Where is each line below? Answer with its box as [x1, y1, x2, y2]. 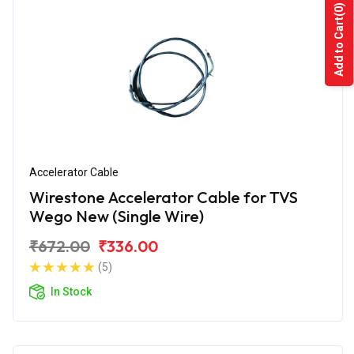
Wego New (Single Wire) [29, 205, 204, 226]
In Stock [51, 284, 92, 298]
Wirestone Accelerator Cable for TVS [29, 186, 298, 207]
